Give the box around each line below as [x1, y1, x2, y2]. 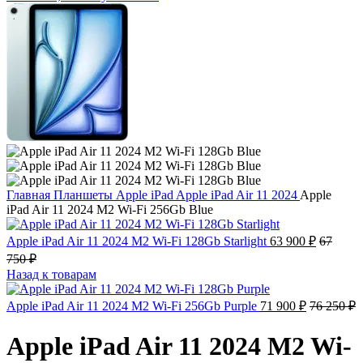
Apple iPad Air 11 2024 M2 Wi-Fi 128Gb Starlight [6, 234, 270, 248]
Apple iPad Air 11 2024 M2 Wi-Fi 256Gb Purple [6, 299, 260, 313]
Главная [6, 188, 53, 202]
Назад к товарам [6, 267, 96, 281]
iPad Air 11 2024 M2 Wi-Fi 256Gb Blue [6, 203, 213, 216]
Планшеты [53, 188, 116, 202]
